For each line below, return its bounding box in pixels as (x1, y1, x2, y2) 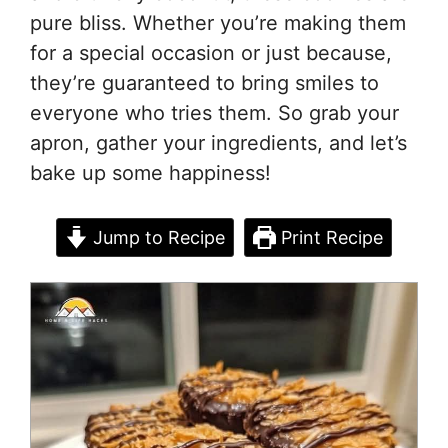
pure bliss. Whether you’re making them (30, 11, 406, 35)
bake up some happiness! (30, 161, 271, 185)
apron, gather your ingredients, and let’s (30, 131, 407, 155)
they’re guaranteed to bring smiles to (30, 71, 379, 95)
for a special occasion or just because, (30, 41, 392, 65)
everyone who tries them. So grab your (30, 101, 399, 125)
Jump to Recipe (88, 227, 225, 248)
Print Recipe (276, 227, 384, 248)
